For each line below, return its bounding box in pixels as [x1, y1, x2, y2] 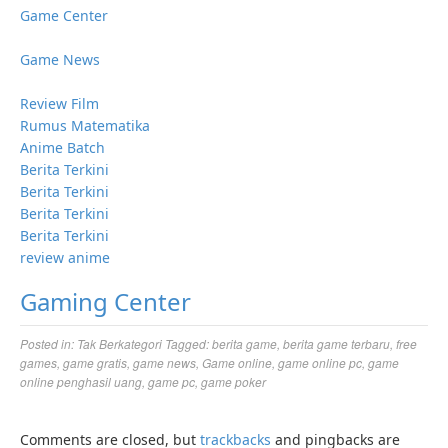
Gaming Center [20, 285, 191, 318]
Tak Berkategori [77, 335, 162, 352]
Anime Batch [20, 138, 105, 157]
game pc [148, 373, 195, 390]
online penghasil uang [20, 373, 142, 390]
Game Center [20, 6, 108, 25]
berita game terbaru [283, 335, 390, 352]
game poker [201, 373, 266, 390]
